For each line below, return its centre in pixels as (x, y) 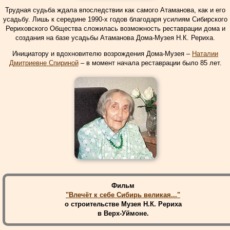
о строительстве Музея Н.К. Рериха (123, 204)
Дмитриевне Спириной (44, 63)
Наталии (205, 54)
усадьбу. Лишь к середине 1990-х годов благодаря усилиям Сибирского (115, 19)
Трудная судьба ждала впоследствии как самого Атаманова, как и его (115, 10)
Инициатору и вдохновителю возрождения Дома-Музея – (102, 54)
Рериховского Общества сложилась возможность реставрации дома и (115, 28)
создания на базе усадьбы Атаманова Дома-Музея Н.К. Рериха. (115, 38)
